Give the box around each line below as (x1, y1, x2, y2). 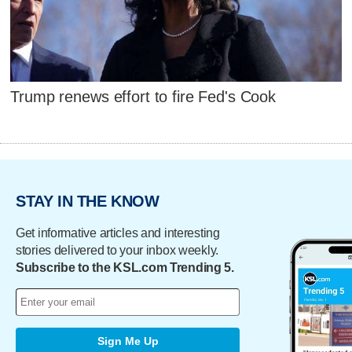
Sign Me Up (97, 335, 159, 348)
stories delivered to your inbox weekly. (16, 243, 219, 257)
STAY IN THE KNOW (16, 192, 159, 210)
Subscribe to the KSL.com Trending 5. (16, 260, 234, 274)
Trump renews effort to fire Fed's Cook (10, 88, 277, 106)
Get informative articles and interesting (16, 225, 220, 240)
